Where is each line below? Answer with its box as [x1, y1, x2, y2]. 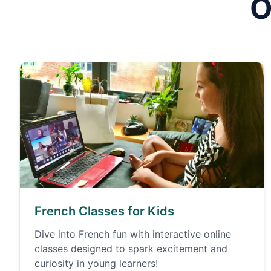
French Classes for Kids [34, 204, 174, 218]
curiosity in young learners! [34, 257, 158, 269]
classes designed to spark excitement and [34, 243, 227, 255]
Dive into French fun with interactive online [34, 228, 231, 240]
